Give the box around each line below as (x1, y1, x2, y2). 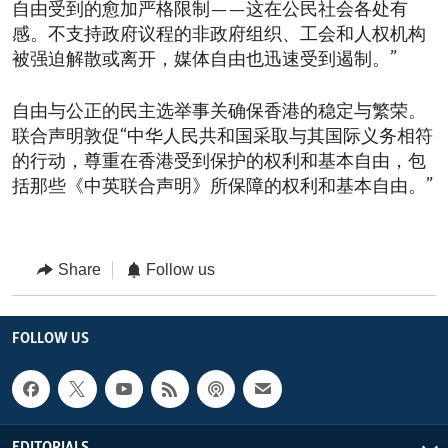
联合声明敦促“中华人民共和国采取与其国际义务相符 (12, 128, 433, 148)
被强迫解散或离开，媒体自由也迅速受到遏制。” (12, 51, 397, 71)
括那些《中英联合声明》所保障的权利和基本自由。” (12, 178, 433, 198)
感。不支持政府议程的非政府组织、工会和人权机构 (12, 26, 426, 46)
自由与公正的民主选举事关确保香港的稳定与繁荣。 (12, 103, 426, 123)
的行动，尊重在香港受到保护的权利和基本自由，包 (12, 153, 426, 173)
